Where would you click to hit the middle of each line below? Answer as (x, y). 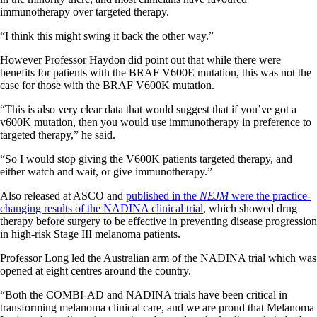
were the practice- (270, 195)
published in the (163, 195)
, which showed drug (250, 208)
